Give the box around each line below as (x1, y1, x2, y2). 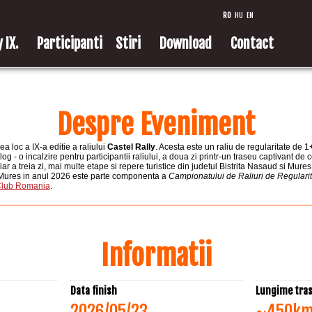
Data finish (70, 283, 117, 297)
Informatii (100, 237, 212, 273)
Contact (231, 35, 274, 52)
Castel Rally (107, 142, 155, 152)
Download (159, 35, 212, 52)
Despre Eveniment (57, 107, 255, 142)
